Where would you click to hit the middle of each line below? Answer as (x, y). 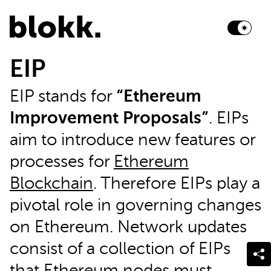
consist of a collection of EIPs (120, 249)
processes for (62, 162)
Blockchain (51, 184)
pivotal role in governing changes (135, 206)
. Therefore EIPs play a (177, 184)
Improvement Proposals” (109, 119)
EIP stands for (63, 97)
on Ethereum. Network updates (128, 227)
